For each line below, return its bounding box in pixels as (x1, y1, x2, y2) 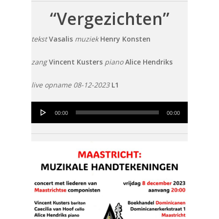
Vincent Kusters (49, 57, 103, 66)
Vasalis (49, 34, 73, 44)
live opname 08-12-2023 (31, 80, 110, 89)
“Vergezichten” (49, 7, 170, 30)
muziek (75, 34, 99, 44)
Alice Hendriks (125, 57, 173, 66)
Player (31, 115, 51, 125)
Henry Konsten (100, 34, 151, 44)
